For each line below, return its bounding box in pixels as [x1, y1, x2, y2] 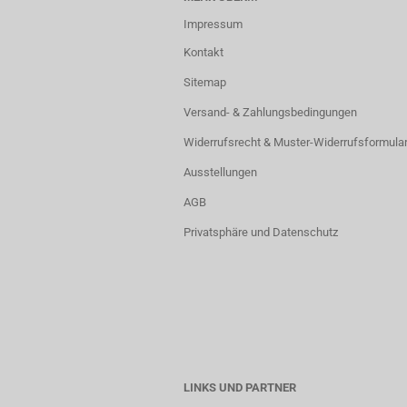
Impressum [184, 17, 243, 31]
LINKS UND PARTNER [184, 381, 296, 394]
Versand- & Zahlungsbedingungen [184, 105, 357, 119]
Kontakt [184, 45, 223, 59]
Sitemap [184, 75, 226, 89]
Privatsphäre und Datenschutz [184, 225, 338, 239]
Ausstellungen [184, 165, 257, 179]
